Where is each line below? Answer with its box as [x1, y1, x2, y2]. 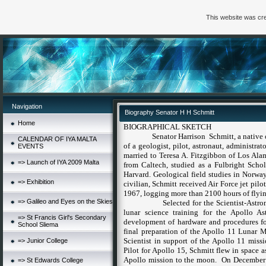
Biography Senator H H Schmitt [125, 109, 214, 116]
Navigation [12, 103, 42, 110]
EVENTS [18, 142, 43, 150]
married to [123, 151, 160, 160]
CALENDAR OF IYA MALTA [18, 135, 96, 142]
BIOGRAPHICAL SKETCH [123, 122, 211, 131]
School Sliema [18, 221, 58, 228]
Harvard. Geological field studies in [123, 170, 242, 179]
